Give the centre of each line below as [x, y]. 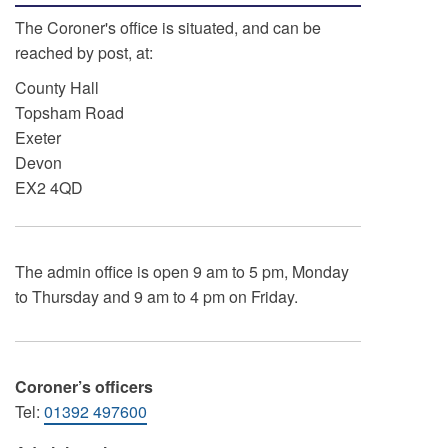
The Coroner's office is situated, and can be [167, 27]
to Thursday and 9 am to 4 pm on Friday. [156, 296]
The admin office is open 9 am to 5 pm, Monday [181, 271]
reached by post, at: [83, 52]
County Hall [56, 87]
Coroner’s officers [83, 386]
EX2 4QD [48, 187]
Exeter [37, 137]
